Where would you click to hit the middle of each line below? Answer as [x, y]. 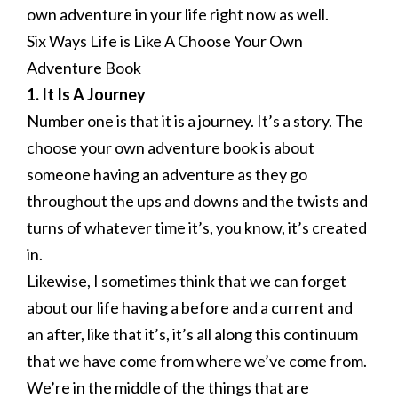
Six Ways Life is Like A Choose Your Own [165, 41]
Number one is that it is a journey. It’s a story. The [195, 121]
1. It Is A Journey [86, 94]
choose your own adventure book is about [171, 147]
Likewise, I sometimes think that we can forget [187, 281]
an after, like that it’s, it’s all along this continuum [192, 334]
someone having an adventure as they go [167, 174]
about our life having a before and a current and [190, 307]
